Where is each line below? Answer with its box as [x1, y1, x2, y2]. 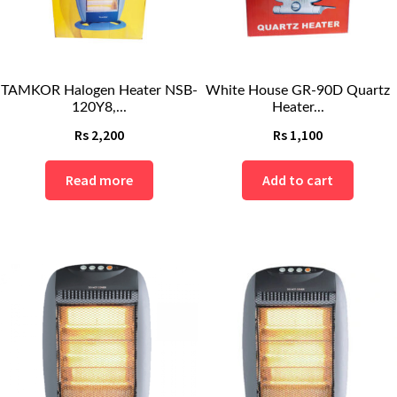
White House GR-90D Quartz [206, 83, 390, 98]
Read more [66, 170, 133, 189]
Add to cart [262, 170, 333, 189]
